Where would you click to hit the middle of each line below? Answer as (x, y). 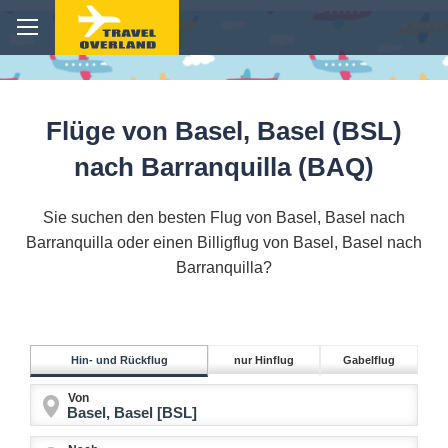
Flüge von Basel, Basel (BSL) (224, 131)
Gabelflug (369, 360)
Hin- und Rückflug (119, 360)
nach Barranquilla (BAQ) (224, 167)
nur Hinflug (264, 360)
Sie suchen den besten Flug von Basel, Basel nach (224, 218)
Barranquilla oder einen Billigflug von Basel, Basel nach (224, 243)
